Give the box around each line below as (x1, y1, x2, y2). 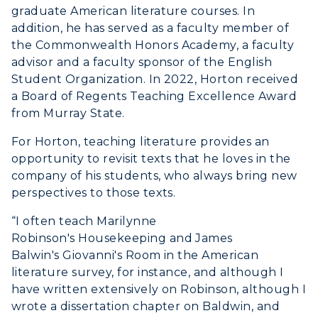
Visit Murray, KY (63, 56, 154, 70)
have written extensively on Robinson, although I (11, 282, 307, 296)
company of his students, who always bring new (11, 168, 297, 182)
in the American (164, 248, 259, 262)
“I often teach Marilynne (11, 214, 157, 228)
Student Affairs (63, 20, 155, 34)
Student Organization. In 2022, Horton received (11, 72, 299, 86)
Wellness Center (63, 71, 163, 85)
